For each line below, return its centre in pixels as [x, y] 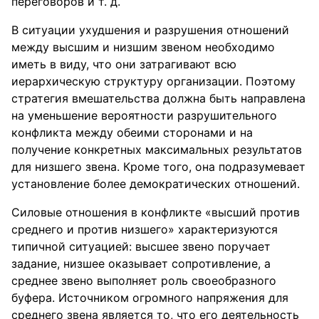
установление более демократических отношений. [156, 184]
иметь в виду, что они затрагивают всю [124, 64]
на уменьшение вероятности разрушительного [144, 115]
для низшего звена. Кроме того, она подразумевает [158, 167]
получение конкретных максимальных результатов [157, 150]
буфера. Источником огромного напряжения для [150, 298]
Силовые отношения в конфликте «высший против [156, 212]
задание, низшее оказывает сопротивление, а [141, 263]
